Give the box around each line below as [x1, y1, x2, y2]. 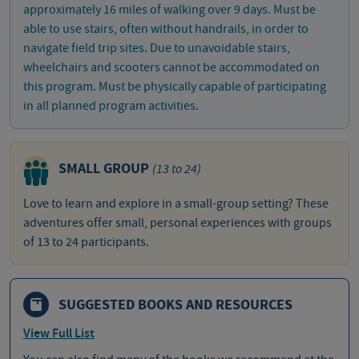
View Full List [23, 325, 95, 343]
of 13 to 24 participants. [23, 234, 149, 251]
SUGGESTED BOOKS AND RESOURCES [58, 294, 292, 315]
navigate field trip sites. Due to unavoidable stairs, [23, 40, 290, 57]
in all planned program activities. [23, 98, 199, 115]
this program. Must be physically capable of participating [23, 79, 326, 95]
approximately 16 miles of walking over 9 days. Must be [23, 2, 316, 18]
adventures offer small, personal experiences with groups [23, 215, 332, 232]
